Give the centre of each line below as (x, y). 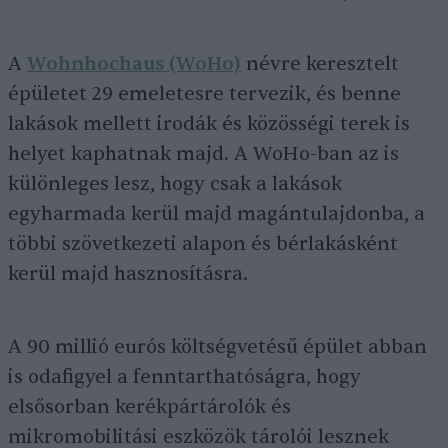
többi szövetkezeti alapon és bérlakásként (203, 244)
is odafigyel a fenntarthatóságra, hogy (184, 377)
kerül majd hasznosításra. (128, 274)
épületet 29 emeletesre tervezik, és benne (204, 94)
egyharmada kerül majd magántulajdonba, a (216, 214)
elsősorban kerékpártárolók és (149, 407)
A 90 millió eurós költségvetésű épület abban (217, 347)
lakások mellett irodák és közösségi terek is (209, 124)
